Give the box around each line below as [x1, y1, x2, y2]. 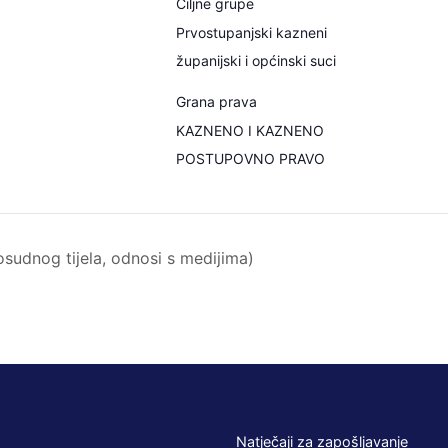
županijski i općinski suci [176, 52, 336, 69]
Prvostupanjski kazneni [176, 24, 327, 41]
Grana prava [176, 93, 257, 110]
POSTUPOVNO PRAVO [176, 150, 325, 167]
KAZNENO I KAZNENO [176, 122, 324, 139]
